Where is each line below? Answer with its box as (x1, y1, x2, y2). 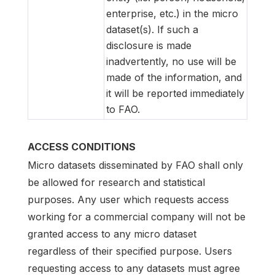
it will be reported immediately (106, 87, 244, 99)
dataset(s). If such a (106, 23, 198, 36)
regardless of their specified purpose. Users (28, 245, 232, 258)
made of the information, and (106, 71, 242, 83)
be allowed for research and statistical (28, 176, 205, 189)
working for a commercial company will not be (28, 211, 246, 223)
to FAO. (106, 103, 140, 115)
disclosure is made (106, 39, 192, 52)
